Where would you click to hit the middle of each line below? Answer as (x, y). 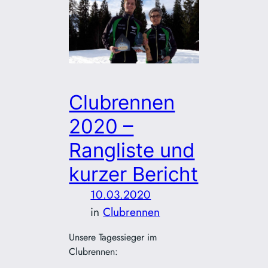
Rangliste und (132, 150)
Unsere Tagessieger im (113, 237)
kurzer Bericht (134, 174)
